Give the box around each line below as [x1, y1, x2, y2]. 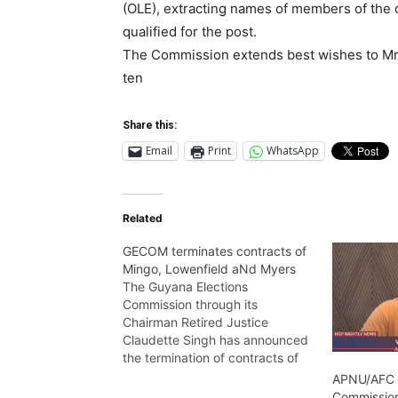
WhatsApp [267, 143, 319, 159]
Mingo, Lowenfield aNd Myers [123, 260, 296, 276]
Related [123, 211, 163, 225]
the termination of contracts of [123, 349, 298, 365]
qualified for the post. [123, 22, 257, 40]
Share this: [123, 118, 177, 131]
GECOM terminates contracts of [123, 243, 306, 259]
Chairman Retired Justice [123, 314, 268, 330]
